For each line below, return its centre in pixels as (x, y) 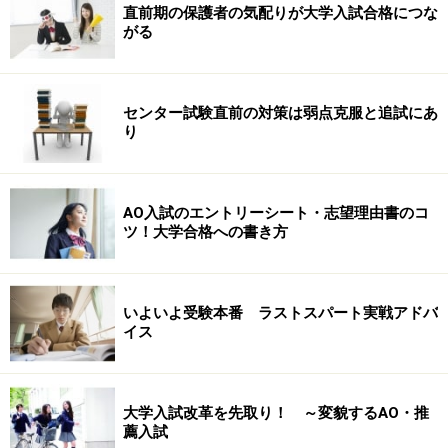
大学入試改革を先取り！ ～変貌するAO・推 (276, 413)
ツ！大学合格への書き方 (205, 232)
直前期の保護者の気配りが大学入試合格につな (280, 13)
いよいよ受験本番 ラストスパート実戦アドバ (280, 313)
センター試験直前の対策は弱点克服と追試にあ (280, 113)
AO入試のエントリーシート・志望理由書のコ (276, 213)
